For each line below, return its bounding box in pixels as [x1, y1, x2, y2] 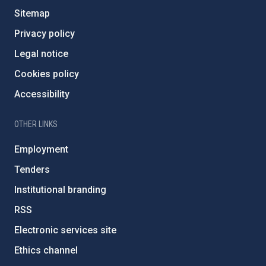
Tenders [14, 164, 50, 175]
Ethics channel [14, 245, 78, 256]
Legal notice [14, 48, 68, 59]
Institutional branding [14, 184, 106, 195]
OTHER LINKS [14, 119, 58, 129]
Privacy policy [14, 28, 75, 39]
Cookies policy [14, 68, 79, 80]
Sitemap [14, 8, 50, 19]
